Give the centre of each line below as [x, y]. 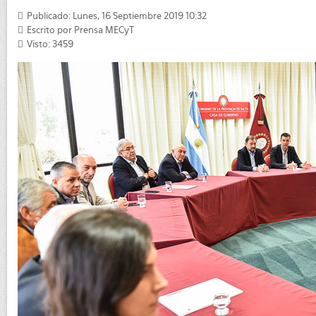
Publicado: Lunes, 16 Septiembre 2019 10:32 [117, 16]
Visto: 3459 [50, 44]
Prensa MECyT [104, 30]
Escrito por [49, 30]
